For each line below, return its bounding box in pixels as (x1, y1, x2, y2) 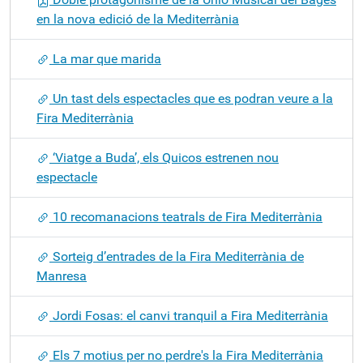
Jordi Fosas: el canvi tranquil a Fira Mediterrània (49, 308, 328, 323)
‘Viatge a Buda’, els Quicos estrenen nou (49, 150, 279, 165)
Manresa (36, 268, 87, 284)
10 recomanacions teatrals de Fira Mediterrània (49, 209, 322, 224)
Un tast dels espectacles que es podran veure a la (49, 91, 333, 106)
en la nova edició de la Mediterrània (36, 11, 239, 27)
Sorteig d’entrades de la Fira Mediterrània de (49, 249, 304, 264)
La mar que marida (49, 51, 161, 66)
